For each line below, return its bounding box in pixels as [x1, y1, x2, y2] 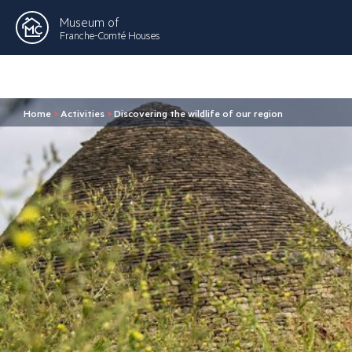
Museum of [60, 13, 119, 30]
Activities [60, 107, 104, 119]
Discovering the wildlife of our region [114, 107, 283, 119]
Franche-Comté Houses [60, 27, 160, 42]
